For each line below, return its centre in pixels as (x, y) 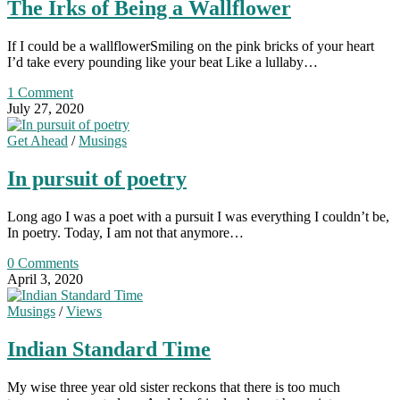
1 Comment (40, 93)
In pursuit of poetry (97, 178)
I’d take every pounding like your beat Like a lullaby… (162, 62)
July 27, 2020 (46, 109)
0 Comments (43, 262)
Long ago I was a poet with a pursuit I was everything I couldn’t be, (198, 216)
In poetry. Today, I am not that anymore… (125, 232)
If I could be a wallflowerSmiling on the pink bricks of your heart (191, 46)
